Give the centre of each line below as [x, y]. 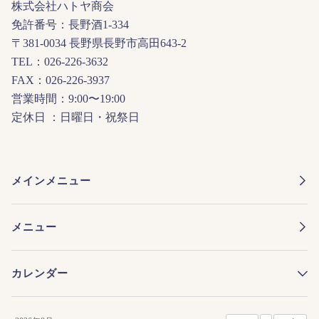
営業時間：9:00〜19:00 [68, 98]
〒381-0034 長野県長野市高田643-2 [99, 43]
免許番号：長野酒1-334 [70, 24]
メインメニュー [51, 181]
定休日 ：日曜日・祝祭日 [75, 117]
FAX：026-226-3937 [61, 80]
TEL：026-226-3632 [60, 61]
